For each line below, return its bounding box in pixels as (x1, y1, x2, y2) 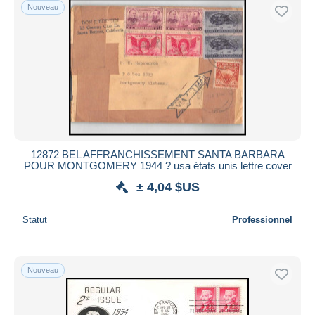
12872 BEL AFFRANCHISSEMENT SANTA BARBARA (30, 148, 285, 160)
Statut (22, 214, 47, 225)
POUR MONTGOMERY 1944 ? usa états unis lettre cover (23, 159, 292, 172)
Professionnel (232, 214, 292, 225)
